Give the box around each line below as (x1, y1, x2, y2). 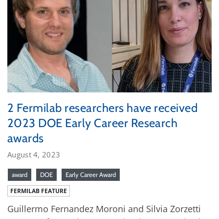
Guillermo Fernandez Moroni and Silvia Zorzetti (7, 202, 201, 215)
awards (7, 131, 44, 145)
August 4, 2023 (7, 149, 61, 159)
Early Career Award (66, 170, 116, 178)
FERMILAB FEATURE (10, 186, 67, 195)
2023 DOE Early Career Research (7, 115, 178, 130)
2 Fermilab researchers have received (7, 100, 198, 115)
